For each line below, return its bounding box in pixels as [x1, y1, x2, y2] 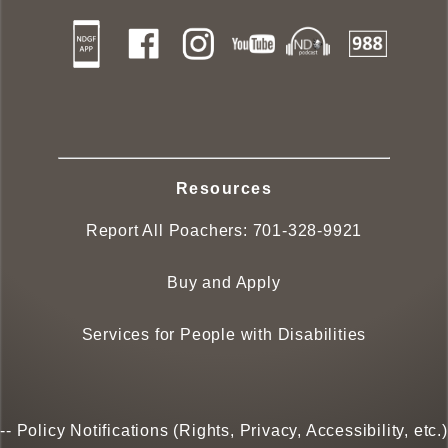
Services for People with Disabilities [81, 326, 367, 344]
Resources [175, 180, 273, 198]
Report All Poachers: [85, 222, 253, 240]
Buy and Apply [167, 274, 281, 292]
